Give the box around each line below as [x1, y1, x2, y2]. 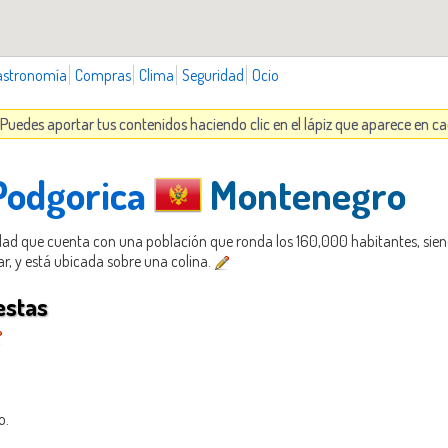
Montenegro [202, 168, 406, 219]
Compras [75, 64, 131, 85]
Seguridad [182, 64, 244, 85]
